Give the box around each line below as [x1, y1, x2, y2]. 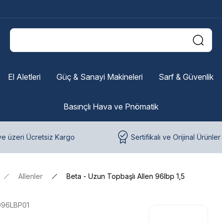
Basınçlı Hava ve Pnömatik [63, 102, 159, 111]
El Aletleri [7, 72, 41, 82]
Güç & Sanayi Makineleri [56, 72, 143, 82]
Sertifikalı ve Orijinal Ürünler [131, 133, 221, 141]
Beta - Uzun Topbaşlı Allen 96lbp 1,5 [66, 172, 185, 180]
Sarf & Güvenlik [158, 72, 214, 82]
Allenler [18, 172, 43, 180]
